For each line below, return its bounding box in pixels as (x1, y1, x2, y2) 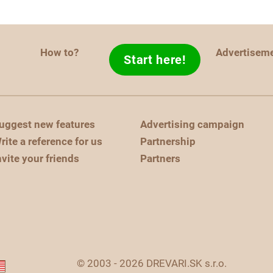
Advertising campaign (140, 118, 244, 130)
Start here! (124, 52, 186, 67)
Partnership (140, 135, 196, 147)
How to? (40, 46, 79, 58)
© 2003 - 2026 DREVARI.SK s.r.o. (76, 257, 227, 269)
